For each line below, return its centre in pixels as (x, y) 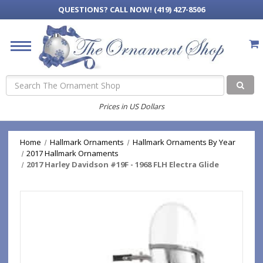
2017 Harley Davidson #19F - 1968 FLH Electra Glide (123, 164)
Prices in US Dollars (131, 106)
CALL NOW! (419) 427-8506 (157, 9)
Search (19, 81)
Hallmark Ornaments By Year (184, 142)
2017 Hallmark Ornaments (73, 153)
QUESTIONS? (84, 9)
